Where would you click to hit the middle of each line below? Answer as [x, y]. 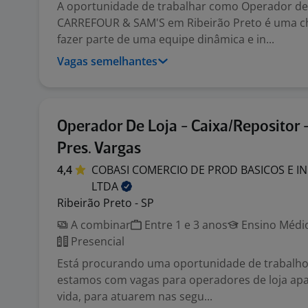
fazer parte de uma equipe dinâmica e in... [166, 39]
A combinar [99, 225]
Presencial [96, 241]
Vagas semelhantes [107, 61]
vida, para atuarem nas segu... [135, 296]
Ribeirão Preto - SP [106, 203]
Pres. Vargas [99, 149]
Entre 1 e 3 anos [185, 225]
